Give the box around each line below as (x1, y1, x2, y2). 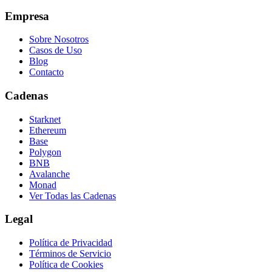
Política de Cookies (29, 259, 103, 270)
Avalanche (29, 168, 70, 179)
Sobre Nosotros (29, 34, 89, 45)
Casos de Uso (29, 45, 82, 56)
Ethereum (29, 124, 66, 135)
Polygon (29, 146, 61, 157)
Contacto (29, 67, 64, 78)
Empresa (5, 9, 49, 22)
